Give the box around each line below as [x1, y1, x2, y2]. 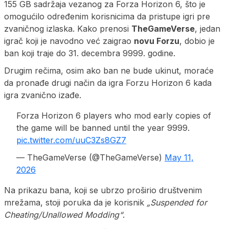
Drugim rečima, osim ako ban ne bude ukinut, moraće [4, 65, 214, 76]
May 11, [165, 152, 194, 163]
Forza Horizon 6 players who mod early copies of [16, 110, 211, 121]
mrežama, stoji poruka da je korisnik [4, 197, 147, 208]
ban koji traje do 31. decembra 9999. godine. [4, 48, 175, 58]
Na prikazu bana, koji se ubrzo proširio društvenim [4, 185, 202, 195]
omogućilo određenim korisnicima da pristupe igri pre [4, 11, 210, 21]
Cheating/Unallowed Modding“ [4, 209, 123, 220]
